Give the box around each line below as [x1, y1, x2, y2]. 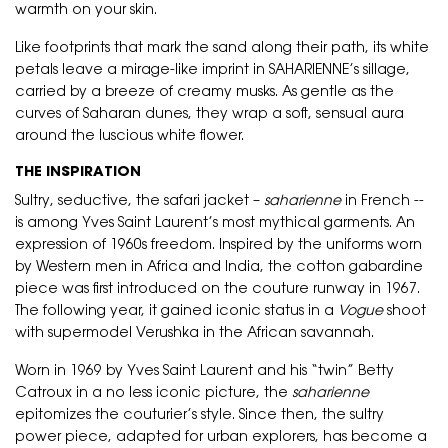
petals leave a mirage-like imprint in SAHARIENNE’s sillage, [15, 64, 410, 78]
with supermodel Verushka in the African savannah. [15, 327, 374, 341]
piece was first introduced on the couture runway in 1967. [15, 283, 420, 297]
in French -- [341, 195, 424, 209]
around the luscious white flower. [15, 130, 244, 144]
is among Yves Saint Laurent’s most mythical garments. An [15, 217, 415, 231]
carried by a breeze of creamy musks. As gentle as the [15, 86, 394, 100]
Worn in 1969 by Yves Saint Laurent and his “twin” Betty [15, 365, 394, 379]
